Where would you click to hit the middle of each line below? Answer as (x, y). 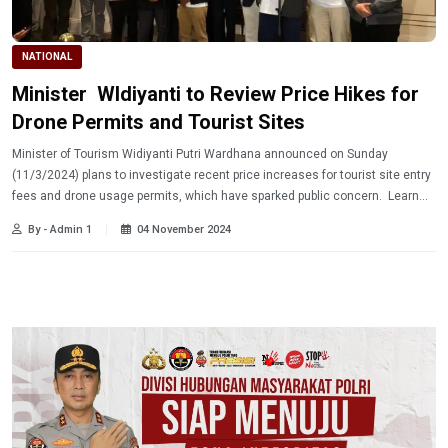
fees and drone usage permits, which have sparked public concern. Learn (215, 196)
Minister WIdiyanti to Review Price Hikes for (215, 94)
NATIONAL (47, 57)
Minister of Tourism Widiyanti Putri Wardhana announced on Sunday (200, 154)
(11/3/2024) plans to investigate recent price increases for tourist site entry (221, 175)
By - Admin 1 (60, 230)
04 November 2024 (184, 230)
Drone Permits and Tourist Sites (158, 122)
